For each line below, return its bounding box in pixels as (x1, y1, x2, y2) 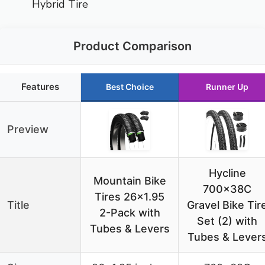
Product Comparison (73, 38, 192, 53)
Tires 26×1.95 (95, 190, 164, 203)
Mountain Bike (93, 174, 166, 187)
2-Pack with (99, 206, 160, 219)
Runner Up (206, 81, 248, 92)
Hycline (208, 166, 246, 179)
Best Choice (105, 81, 154, 92)
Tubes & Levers (89, 222, 170, 235)
